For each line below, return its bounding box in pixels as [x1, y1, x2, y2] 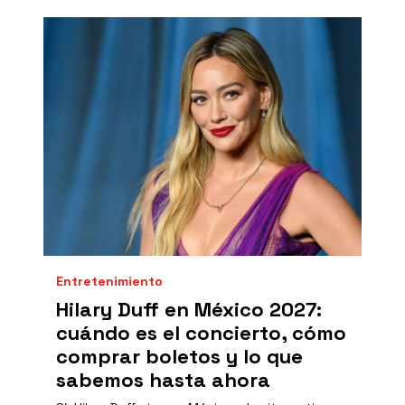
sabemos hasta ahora [56, 367, 270, 392]
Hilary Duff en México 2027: [56, 297, 322, 322]
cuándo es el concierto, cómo [56, 320, 346, 345]
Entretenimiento [56, 273, 163, 289]
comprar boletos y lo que [56, 344, 303, 369]
